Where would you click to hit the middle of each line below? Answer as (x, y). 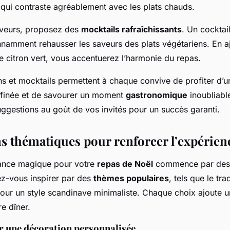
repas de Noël (125, 164)
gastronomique (157, 95)
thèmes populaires (131, 178)
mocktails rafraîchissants (131, 29)
